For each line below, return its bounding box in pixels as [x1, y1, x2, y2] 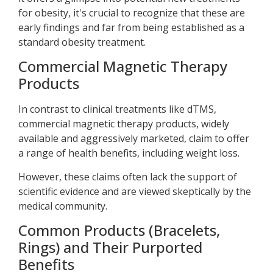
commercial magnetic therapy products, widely [18, 117, 229, 131]
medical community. [18, 199, 107, 213]
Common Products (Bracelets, [18, 220, 220, 241]
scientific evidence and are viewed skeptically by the [18, 184, 251, 198]
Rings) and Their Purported [18, 237, 202, 258]
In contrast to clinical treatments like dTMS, [18, 102, 216, 116]
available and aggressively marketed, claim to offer [18, 132, 249, 146]
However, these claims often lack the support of [18, 169, 237, 183]
